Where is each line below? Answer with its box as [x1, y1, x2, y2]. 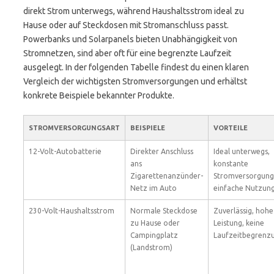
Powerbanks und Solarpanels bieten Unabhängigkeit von [23, 34, 237, 44]
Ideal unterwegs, [213, 147, 270, 155]
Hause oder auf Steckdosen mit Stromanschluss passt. [23, 20, 229, 30]
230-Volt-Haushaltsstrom [29, 207, 114, 215]
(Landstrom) [130, 243, 172, 251]
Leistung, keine [213, 219, 264, 227]
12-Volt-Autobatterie [29, 147, 102, 155]
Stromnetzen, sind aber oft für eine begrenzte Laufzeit [23, 48, 231, 58]
